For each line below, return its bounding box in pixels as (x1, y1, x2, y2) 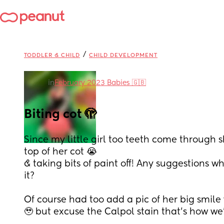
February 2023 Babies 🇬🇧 (54, 79, 146, 86)
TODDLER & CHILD (24, 52, 80, 58)
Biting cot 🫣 (24, 108, 96, 120)
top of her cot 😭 (24, 147, 99, 156)
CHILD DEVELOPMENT (89, 52, 157, 58)
